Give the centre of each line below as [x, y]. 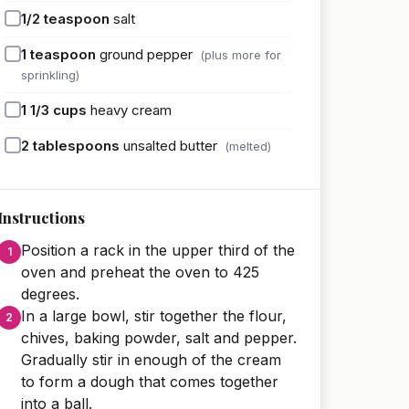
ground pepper [146, 54]
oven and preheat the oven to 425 [140, 272]
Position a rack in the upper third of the [158, 250]
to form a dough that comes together [150, 381]
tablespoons [76, 145]
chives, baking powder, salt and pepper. [159, 337]
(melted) [248, 146]
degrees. [50, 294]
